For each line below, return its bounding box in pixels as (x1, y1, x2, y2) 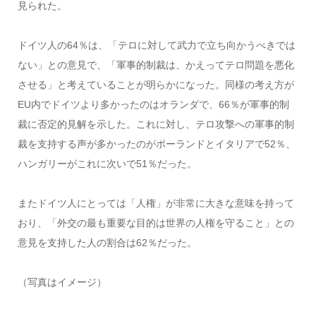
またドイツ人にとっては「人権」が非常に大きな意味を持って (17, 197, 294, 209)
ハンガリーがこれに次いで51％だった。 (17, 157, 197, 169)
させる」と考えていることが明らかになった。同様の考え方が (17, 78, 294, 90)
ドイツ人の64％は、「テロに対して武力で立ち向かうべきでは (17, 39, 296, 51)
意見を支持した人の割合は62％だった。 (17, 236, 197, 248)
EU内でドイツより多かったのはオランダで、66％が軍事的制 (17, 98, 289, 110)
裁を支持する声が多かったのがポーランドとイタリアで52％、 (17, 138, 296, 150)
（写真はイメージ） (17, 276, 107, 288)
